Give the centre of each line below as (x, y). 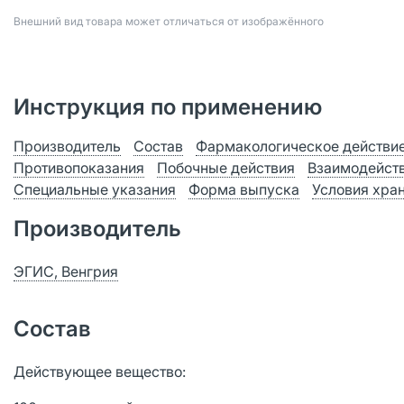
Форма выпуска (244, 189)
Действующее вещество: (100, 372)
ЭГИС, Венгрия (66, 271)
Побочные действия (226, 168)
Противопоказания (79, 168)
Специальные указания (95, 189)
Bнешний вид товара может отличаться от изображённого (169, 21)
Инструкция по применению (168, 107)
